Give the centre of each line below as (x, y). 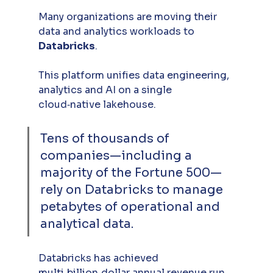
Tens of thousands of (106, 138)
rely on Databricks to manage (133, 190)
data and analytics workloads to (117, 31)
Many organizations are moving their (129, 16)
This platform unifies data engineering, (135, 75)
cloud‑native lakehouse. (98, 104)
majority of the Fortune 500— (131, 172)
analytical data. (88, 224)
